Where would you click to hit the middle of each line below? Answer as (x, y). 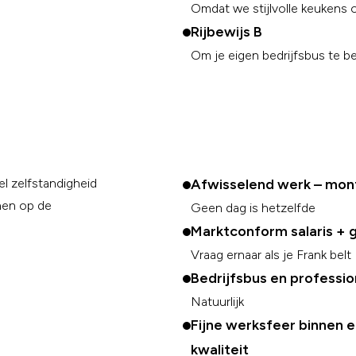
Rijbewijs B (226, 32)
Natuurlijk (217, 302)
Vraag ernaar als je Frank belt (271, 255)
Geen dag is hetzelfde (253, 208)
